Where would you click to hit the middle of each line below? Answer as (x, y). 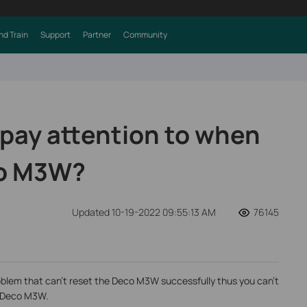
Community (145, 35)
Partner (97, 35)
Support (55, 35)
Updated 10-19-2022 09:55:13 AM (144, 212)
